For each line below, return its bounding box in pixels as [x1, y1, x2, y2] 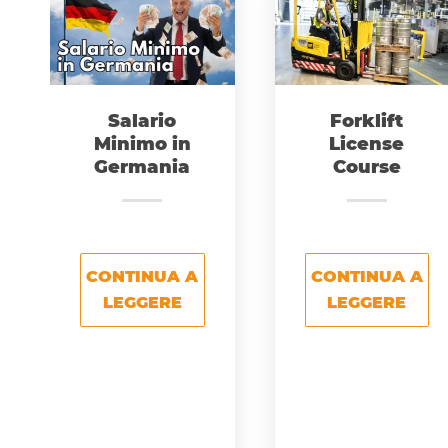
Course [332, 156, 401, 179]
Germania [94, 156, 191, 179]
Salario [108, 110, 177, 133]
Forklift [330, 110, 404, 133]
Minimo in [93, 133, 191, 156]
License [329, 133, 405, 156]
